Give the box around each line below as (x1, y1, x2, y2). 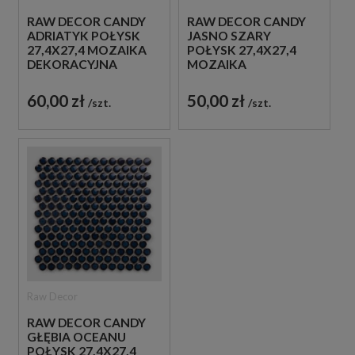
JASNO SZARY (186, 29, 271, 44)
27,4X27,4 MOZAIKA (27, 43, 147, 58)
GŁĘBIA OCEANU (27, 330, 126, 345)
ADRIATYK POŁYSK (27, 29, 140, 44)
